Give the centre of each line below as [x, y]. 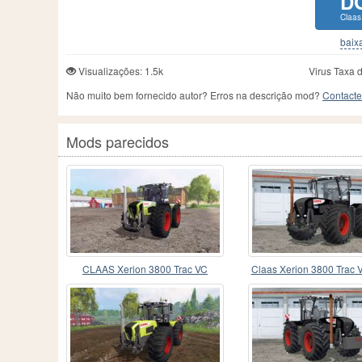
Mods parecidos [118, 142]
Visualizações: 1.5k [120, 71]
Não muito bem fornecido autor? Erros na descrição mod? [194, 95]
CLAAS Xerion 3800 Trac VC [145, 269]
